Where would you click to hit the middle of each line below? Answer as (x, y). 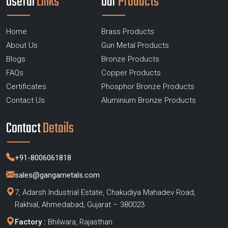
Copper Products (131, 73)
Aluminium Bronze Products (148, 101)
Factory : (30, 222)
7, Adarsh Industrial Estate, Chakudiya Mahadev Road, (105, 193)
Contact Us (25, 101)
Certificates (26, 87)
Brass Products (127, 32)
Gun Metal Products (135, 46)
